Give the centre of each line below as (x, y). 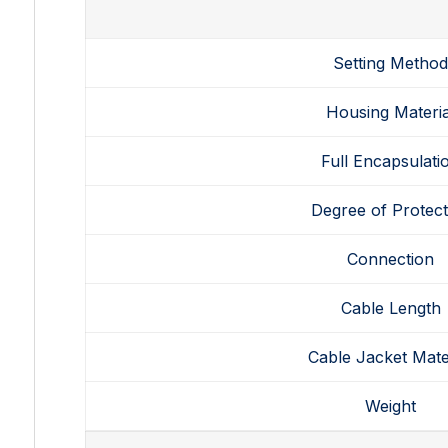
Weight (391, 406)
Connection (391, 259)
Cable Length (390, 308)
